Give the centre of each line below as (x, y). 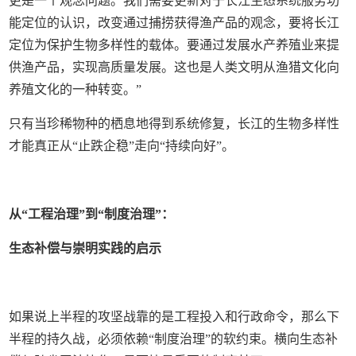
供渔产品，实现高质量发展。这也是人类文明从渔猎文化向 (174, 67)
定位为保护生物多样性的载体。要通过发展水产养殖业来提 (174, 45)
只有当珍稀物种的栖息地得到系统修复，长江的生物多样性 (174, 124)
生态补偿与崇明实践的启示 (85, 248)
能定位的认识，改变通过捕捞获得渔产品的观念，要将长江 (174, 23)
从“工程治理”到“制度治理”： (92, 214)
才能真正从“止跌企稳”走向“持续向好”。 (122, 146)
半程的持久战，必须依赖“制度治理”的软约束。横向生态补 (174, 339)
